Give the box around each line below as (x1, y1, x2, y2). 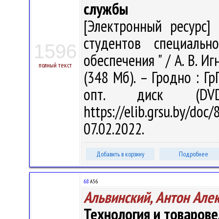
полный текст (39, 61, 72, 69)
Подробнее (179, 150, 208, 158)
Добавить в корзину (96, 150, 144, 158)
